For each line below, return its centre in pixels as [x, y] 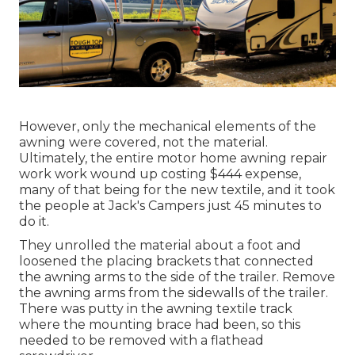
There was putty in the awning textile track [156, 309]
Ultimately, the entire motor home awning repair [173, 158]
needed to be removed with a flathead [141, 341]
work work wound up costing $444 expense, [160, 174]
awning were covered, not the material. [143, 143]
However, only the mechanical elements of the [168, 127]
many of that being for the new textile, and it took [177, 190]
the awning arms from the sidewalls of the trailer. [174, 293]
